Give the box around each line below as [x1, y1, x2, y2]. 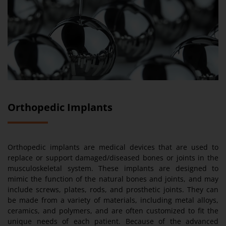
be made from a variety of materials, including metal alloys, [8, 195, 218, 205]
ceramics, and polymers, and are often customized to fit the [8, 205, 218, 215]
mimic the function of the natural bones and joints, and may [8, 174, 218, 184]
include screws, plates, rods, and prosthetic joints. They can [8, 184, 218, 194]
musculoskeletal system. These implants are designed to [8, 163, 218, 173]
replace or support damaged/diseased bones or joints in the [8, 152, 218, 162]
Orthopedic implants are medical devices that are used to [8, 142, 218, 152]
